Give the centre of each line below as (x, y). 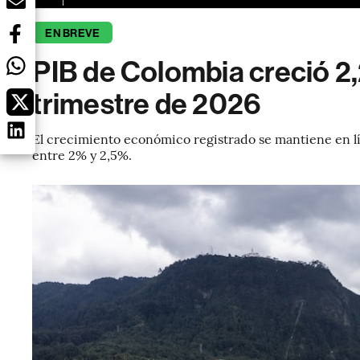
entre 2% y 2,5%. (82, 154)
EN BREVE (73, 33)
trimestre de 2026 (147, 104)
